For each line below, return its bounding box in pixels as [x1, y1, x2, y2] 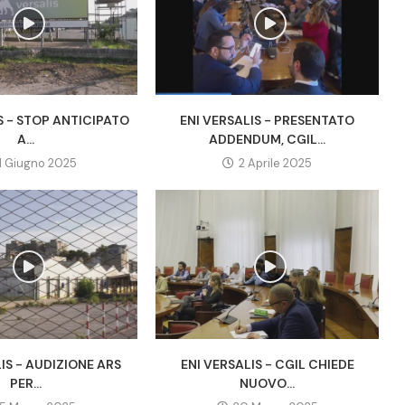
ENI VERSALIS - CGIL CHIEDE [180, 355, 354, 372]
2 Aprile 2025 [239, 155, 313, 172]
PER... [10, 374, 42, 391]
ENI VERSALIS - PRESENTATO [180, 112, 355, 129]
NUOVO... [240, 374, 296, 391]
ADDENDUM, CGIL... [209, 131, 326, 148]
